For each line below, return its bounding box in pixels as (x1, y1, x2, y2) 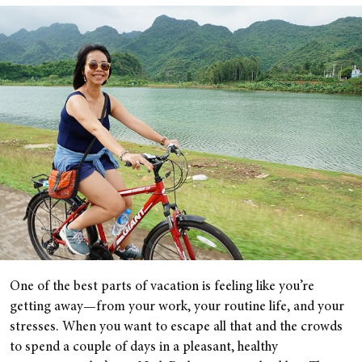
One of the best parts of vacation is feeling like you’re (10, 280, 314, 294)
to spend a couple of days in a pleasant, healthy (10, 340, 278, 355)
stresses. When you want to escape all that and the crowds (10, 320, 343, 335)
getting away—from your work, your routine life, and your (10, 300, 344, 314)
